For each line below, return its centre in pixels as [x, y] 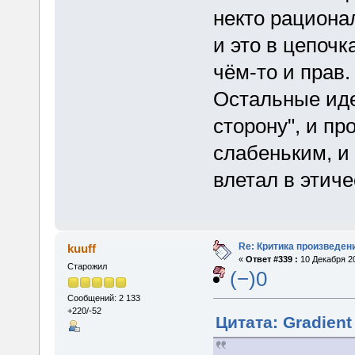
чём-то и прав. [281, 72]
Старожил [87, 266]
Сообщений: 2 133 [103, 298]
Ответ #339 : [271, 259]
